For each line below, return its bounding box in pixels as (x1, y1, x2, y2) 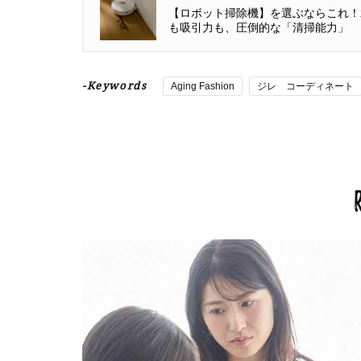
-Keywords (82, 80, 147, 92)
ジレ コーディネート (257, 81, 355, 92)
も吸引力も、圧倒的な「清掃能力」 (168, 21, 349, 34)
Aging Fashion (171, 81, 235, 92)
